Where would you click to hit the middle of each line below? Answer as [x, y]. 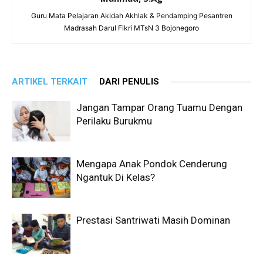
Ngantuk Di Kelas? [116, 177]
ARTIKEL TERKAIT [50, 82]
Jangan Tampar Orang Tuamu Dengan [159, 107]
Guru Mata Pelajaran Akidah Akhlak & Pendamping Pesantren [131, 16]
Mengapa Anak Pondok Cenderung [152, 164]
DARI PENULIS [129, 82]
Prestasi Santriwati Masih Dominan [153, 220]
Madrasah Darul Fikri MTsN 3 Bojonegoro [131, 28]
